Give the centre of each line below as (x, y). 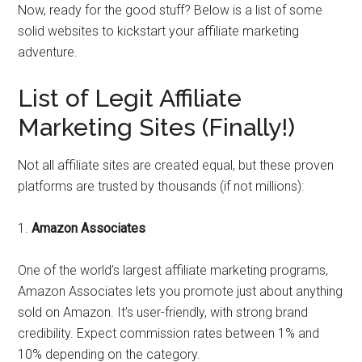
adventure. (48, 52)
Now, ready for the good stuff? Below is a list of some (170, 10)
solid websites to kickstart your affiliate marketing (159, 31)
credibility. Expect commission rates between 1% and (169, 333)
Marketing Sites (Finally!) (157, 127)
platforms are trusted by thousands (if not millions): (161, 186)
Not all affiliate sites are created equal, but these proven (176, 165)
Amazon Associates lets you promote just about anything (181, 291)
